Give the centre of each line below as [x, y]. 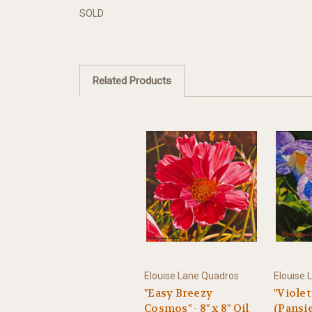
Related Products [132, 80]
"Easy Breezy [178, 294]
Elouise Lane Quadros [192, 276]
